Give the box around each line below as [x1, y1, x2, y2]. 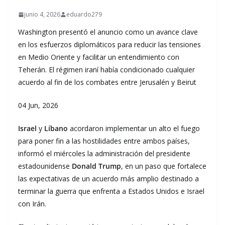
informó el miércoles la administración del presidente [18, 149, 190, 158]
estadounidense [18, 161, 72, 171]
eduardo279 [66, 10, 102, 19]
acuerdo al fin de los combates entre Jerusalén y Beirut [18, 77, 196, 87]
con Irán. [18, 199, 46, 208]
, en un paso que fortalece [121, 161, 206, 171]
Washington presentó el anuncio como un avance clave [18, 27, 198, 37]
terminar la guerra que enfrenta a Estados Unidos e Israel [18, 186, 204, 196]
